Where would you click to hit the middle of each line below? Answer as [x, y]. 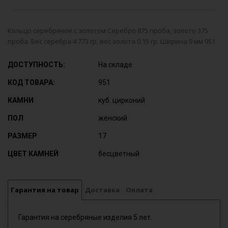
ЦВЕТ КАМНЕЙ [33, 154]
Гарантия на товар [45, 190]
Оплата [139, 190]
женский [113, 118]
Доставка [102, 190]
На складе [116, 65]
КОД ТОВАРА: [31, 82]
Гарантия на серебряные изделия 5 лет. [85, 217]
